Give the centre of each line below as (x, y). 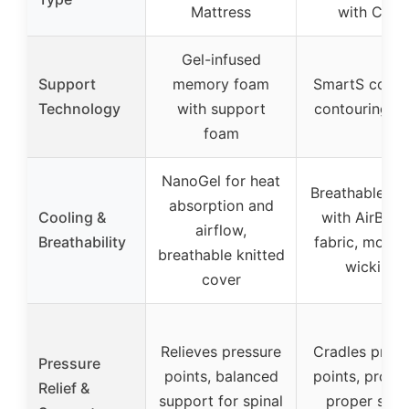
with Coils (372, 12)
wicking (372, 267)
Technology (79, 109)
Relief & (64, 388)
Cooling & (72, 218)
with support (221, 109)
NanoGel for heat (221, 181)
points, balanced (221, 377)
